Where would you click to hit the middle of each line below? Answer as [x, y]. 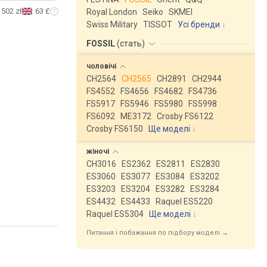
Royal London [112, 12]
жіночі [99, 151]
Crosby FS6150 [115, 129]
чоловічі [102, 66]
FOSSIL [102, 44]
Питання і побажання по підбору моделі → [157, 233]
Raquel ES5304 [115, 214]
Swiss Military [112, 24]
